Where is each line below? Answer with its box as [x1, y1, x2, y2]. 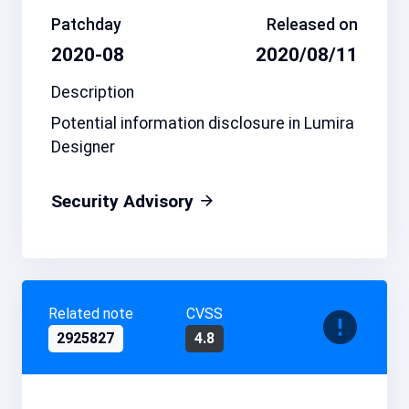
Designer [51, 138, 115, 157]
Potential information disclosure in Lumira [51, 114, 354, 133]
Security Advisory [51, 191, 198, 213]
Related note [47, 304, 133, 322]
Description [51, 83, 134, 102]
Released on [267, 16, 358, 35]
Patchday [51, 16, 121, 35]
